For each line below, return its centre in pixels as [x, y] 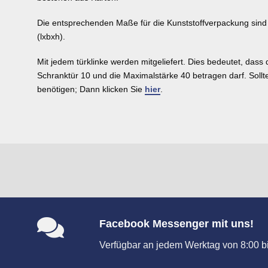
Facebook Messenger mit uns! [177, 223]
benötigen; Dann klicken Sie [91, 89]
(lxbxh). [51, 37]
